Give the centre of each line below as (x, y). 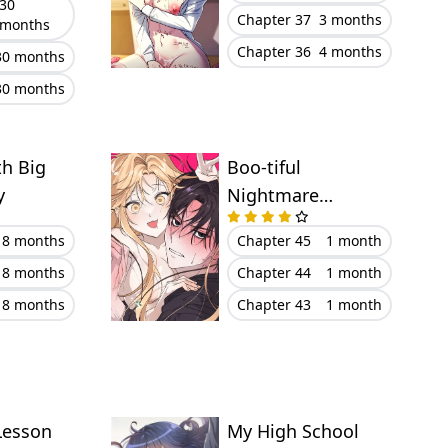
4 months (350, 51)
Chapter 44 (273, 272)
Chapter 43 (273, 304)
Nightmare (272, 195)
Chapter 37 (273, 19)
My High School (292, 431)
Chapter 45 (273, 240)
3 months (350, 19)
